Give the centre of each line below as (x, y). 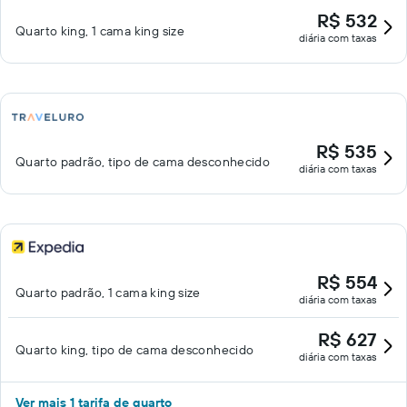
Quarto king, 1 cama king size (100, 31)
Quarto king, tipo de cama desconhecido (135, 350)
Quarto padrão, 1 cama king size (108, 293)
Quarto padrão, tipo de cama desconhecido (143, 162)
